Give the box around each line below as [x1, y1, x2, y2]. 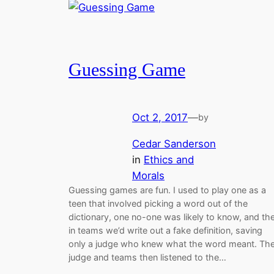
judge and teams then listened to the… [68, 251, 226, 262]
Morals [132, 169, 165, 182]
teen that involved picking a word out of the [68, 198, 248, 209]
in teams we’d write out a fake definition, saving [68, 224, 262, 235]
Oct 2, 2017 [132, 111, 188, 124]
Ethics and [144, 153, 194, 166]
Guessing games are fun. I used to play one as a [68, 184, 266, 195]
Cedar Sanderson [132, 137, 216, 150]
